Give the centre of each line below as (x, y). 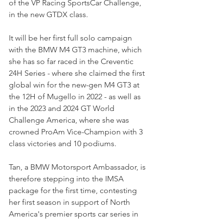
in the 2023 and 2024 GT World (63, 109)
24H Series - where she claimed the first (78, 73)
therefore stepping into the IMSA (67, 179)
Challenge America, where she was (70, 120)
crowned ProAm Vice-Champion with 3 (77, 132)
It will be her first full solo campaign (71, 38)
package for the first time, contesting (74, 191)
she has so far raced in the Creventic (72, 62)
